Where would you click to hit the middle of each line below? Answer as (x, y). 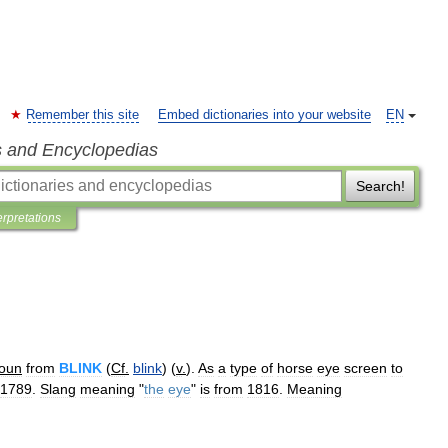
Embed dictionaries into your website (264, 115)
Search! (380, 186)
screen (365, 368)
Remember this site (82, 115)
